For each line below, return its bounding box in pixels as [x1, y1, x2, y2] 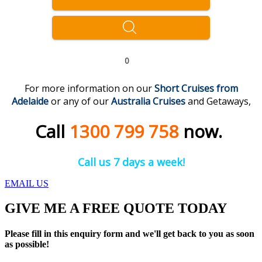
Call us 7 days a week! [77, 155, 185, 170]
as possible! [5, 239, 49, 250]
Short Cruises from [154, 82, 238, 95]
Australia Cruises [111, 95, 185, 108]
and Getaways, [185, 95, 251, 108]
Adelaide [11, 95, 49, 108]
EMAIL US [5, 178, 49, 189]
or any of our [50, 95, 111, 108]
